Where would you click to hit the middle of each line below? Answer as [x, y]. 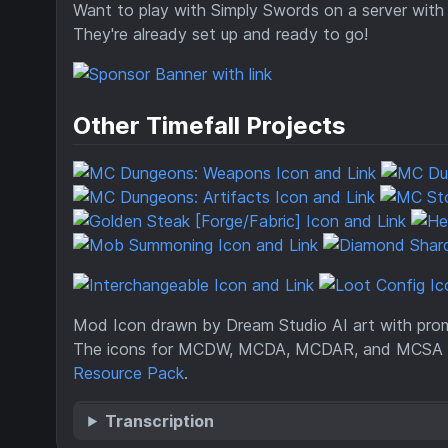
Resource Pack [128, 373]
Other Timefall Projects [209, 126]
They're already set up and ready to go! [220, 34]
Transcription [160, 420]
